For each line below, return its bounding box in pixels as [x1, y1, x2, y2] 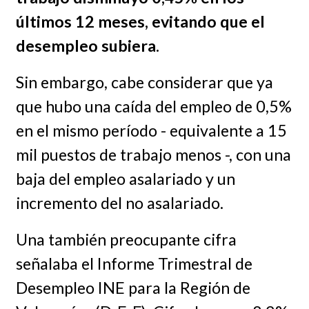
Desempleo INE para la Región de [15, 277, 250, 297]
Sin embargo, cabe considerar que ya [15, 72, 273, 92]
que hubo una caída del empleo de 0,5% [15, 96, 292, 116]
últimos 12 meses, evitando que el [15, 12, 265, 32]
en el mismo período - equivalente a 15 [15, 120, 287, 140]
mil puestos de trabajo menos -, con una [15, 144, 291, 164]
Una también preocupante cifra [15, 229, 237, 249]
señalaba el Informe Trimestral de [15, 253, 252, 273]
